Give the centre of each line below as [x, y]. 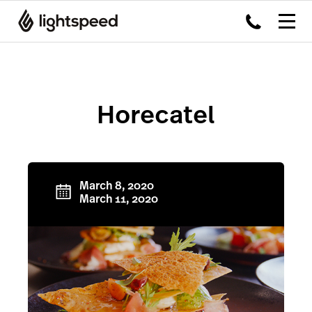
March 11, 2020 [119, 199]
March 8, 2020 [117, 186]
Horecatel [156, 115]
